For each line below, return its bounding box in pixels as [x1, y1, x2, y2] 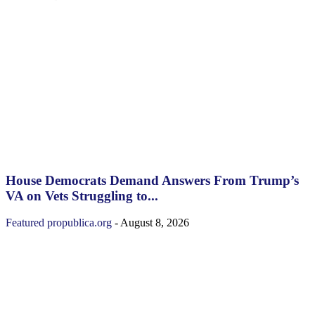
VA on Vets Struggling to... [6, 188, 158, 203]
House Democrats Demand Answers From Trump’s [6, 172, 299, 188]
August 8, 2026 [120, 217, 189, 229]
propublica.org [47, 217, 112, 229]
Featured [6, 217, 44, 229]
